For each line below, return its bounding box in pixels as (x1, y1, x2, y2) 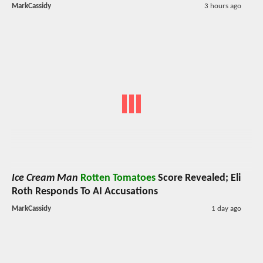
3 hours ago (204, 2, 241, 10)
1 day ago (211, 205, 241, 213)
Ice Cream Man (12, 173, 78, 184)
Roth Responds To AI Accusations (12, 186, 158, 198)
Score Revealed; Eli (156, 173, 241, 184)
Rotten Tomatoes (80, 173, 156, 184)
